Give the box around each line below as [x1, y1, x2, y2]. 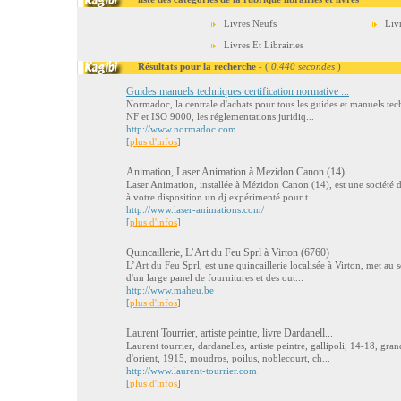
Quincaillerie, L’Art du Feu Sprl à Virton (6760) [126, 246, 329, 259]
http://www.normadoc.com [126, 124, 236, 134]
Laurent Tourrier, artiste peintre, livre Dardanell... [126, 327, 333, 339]
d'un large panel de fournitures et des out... [126, 272, 303, 283]
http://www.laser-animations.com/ [126, 204, 264, 215]
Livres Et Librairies [224, 39, 303, 50]
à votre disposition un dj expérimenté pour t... [126, 192, 316, 202]
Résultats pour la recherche [95, 61, 259, 72]
